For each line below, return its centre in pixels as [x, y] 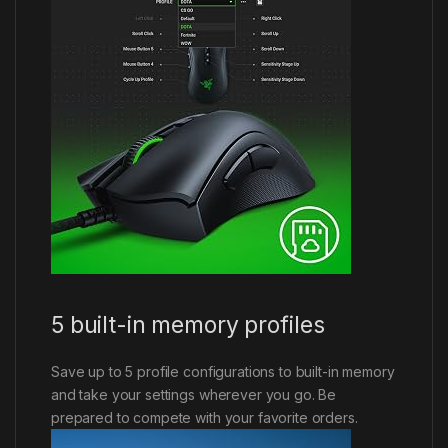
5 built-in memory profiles [188, 324]
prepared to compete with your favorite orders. [204, 417]
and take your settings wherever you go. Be [194, 394]
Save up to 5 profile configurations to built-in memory [223, 371]
